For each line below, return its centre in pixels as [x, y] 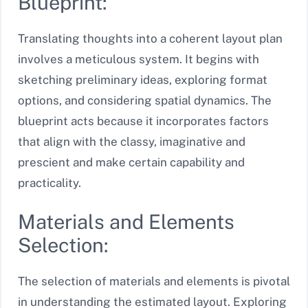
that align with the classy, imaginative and [132, 141]
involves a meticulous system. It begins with [139, 59]
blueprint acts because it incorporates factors [143, 121]
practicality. [49, 183]
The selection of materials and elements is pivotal [154, 282]
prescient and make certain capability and [131, 162]
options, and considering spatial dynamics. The [145, 100]
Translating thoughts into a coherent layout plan [150, 38]
